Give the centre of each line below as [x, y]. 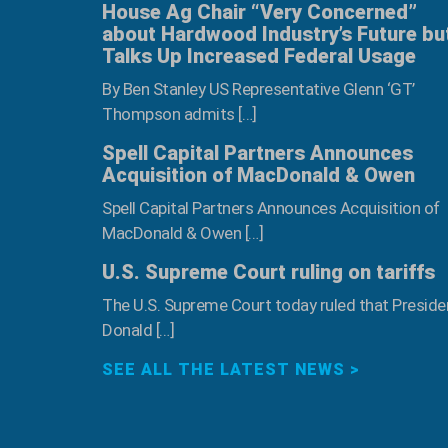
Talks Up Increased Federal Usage [259, 56]
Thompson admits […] [179, 114]
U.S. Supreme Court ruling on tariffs [268, 272]
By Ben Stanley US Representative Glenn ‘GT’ [258, 89]
